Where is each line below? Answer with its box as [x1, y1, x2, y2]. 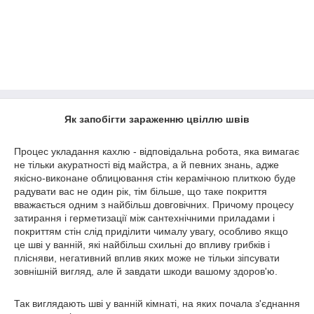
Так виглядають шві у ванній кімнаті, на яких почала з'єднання [14, 298, 300, 309]
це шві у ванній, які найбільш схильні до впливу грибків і [14, 239, 270, 250]
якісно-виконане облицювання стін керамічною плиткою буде [14, 172, 296, 184]
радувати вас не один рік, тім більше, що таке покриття [14, 186, 267, 197]
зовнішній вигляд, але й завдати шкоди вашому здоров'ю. [14, 266, 278, 277]
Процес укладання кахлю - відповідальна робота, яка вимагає [14, 146, 299, 157]
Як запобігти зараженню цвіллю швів [64, 114, 250, 125]
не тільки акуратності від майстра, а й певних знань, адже [14, 159, 279, 170]
